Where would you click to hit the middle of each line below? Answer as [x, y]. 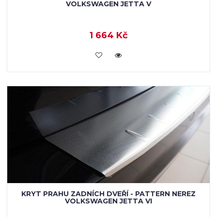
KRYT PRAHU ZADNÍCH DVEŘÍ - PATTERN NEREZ [108, 194]
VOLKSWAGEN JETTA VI [108, 201]
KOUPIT [108, 54]
